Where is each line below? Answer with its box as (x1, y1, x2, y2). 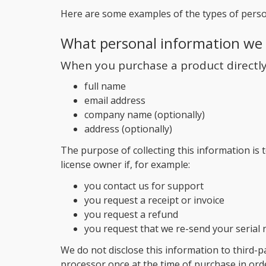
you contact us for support (84, 179, 204, 192)
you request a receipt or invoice (84, 194, 224, 207)
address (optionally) (84, 122, 172, 135)
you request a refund (84, 208, 178, 221)
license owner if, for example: (61, 158, 190, 171)
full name (84, 80, 126, 93)
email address (84, 94, 145, 107)
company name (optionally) (84, 108, 205, 121)
